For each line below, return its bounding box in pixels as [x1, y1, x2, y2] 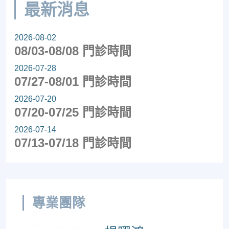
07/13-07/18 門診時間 [14, 135, 131, 150]
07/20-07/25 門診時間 [14, 105, 131, 119]
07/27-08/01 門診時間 [14, 74, 131, 88]
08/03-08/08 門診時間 [14, 43, 131, 58]
